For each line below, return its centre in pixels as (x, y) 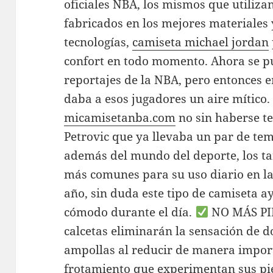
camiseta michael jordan (201, 42)
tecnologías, (98, 42)
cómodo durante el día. (130, 212)
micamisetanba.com (120, 118)
